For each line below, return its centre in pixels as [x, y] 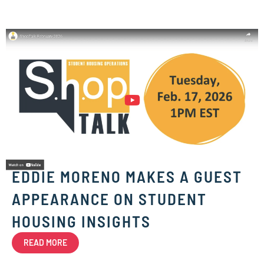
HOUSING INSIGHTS [81, 221]
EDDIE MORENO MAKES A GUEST [127, 176]
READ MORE [45, 243]
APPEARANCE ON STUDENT [109, 199]
